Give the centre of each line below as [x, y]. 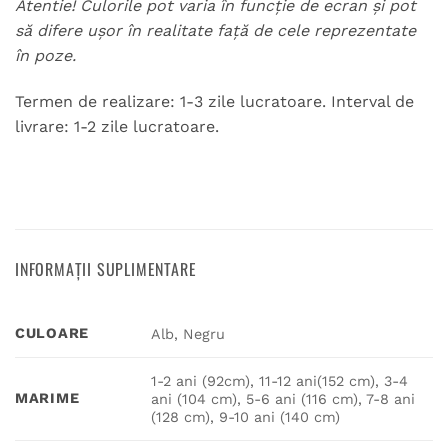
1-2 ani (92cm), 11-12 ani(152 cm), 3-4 [280, 381]
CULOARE [52, 333]
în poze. [45, 55]
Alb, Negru [188, 334]
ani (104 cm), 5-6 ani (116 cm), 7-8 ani [283, 399]
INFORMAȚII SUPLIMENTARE [106, 269]
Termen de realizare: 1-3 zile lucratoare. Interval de [214, 101]
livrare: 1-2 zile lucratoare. [117, 126]
